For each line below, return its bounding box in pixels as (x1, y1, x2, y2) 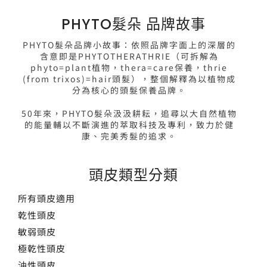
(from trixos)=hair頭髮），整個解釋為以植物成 (22, 73, 236, 85)
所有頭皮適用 (18, 192, 75, 205)
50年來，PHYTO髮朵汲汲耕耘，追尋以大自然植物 (21, 107, 237, 120)
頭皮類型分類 (89, 165, 178, 185)
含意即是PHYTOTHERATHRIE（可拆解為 (39, 50, 219, 63)
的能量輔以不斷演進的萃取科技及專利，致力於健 (24, 119, 234, 131)
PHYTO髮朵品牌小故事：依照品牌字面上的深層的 (22, 39, 236, 51)
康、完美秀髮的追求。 (81, 130, 177, 142)
